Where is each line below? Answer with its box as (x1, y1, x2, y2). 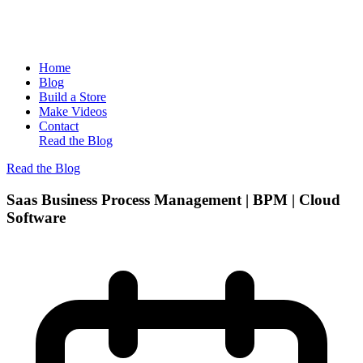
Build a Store (39, 90, 106, 104)
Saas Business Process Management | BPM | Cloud (6, 190, 340, 208)
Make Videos (39, 105, 107, 118)
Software (6, 208, 66, 226)
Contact (39, 119, 79, 133)
